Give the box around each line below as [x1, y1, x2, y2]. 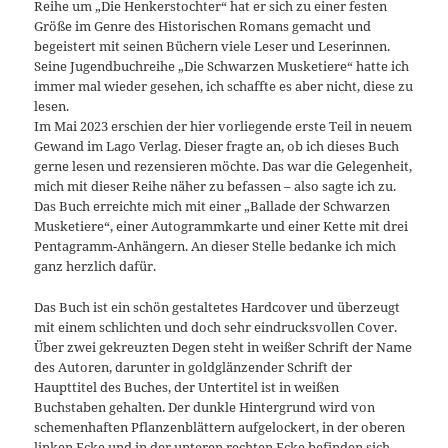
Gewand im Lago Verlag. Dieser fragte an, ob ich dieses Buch [34, 137, 400, 156]
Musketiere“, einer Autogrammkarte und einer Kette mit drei [34, 217, 409, 236]
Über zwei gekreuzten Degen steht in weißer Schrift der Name [34, 337, 413, 356]
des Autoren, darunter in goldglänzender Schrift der [34, 357, 353, 376]
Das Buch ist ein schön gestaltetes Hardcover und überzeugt [34, 297, 401, 316]
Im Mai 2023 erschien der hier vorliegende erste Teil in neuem [34, 117, 413, 136]
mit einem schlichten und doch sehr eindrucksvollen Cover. [34, 317, 398, 336]
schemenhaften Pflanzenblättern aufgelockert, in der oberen [34, 417, 406, 436]
